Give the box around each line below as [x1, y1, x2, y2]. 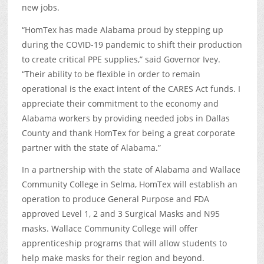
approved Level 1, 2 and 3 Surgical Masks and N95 [21, 208, 220, 220]
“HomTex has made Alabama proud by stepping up [21, 24, 223, 35]
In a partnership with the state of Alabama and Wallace [21, 164, 240, 176]
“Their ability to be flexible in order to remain [21, 68, 200, 80]
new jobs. [21, 2, 60, 14]
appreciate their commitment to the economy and [21, 97, 219, 109]
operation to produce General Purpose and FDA [21, 193, 209, 205]
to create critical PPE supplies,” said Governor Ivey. [21, 53, 220, 65]
